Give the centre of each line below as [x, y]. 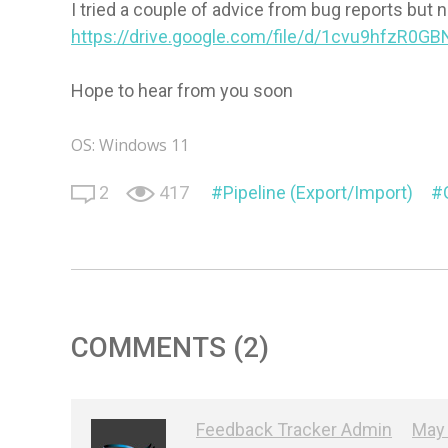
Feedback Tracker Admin [294, 429]
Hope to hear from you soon [182, 90]
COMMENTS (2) [170, 347]
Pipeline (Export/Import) [318, 192]
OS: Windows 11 [130, 144]
